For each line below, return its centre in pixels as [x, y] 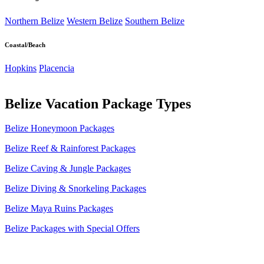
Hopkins [21, 68]
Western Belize [95, 21]
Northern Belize [34, 21]
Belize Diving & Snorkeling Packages [75, 189]
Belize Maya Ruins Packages [59, 209]
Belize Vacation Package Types [98, 103]
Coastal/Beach [25, 44]
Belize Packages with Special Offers [72, 229]
